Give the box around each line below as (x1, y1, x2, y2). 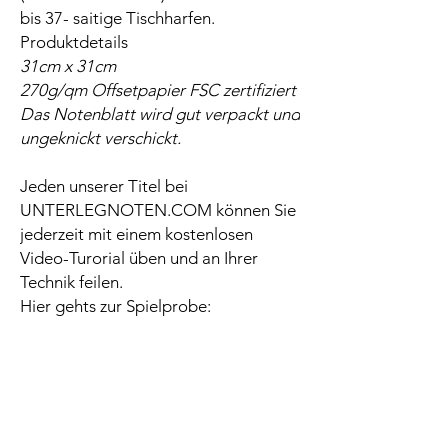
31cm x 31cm (20, 56, 116, 77)
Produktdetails (20, 32, 128, 53)
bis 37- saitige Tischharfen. (20, 8, 215, 29)
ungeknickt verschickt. (20, 128, 181, 149)
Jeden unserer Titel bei (20, 176, 188, 197)
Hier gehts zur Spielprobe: (20, 296, 211, 317)
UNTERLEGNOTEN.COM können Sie (20, 200, 296, 221)
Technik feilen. (20, 272, 123, 293)
